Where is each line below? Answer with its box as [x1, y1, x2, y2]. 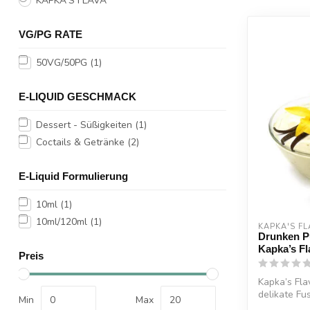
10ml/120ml [36, 215, 90, 228]
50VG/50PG [36, 56, 90, 69]
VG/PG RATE [19, 28, 82, 40]
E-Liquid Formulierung [19, 170, 128, 182]
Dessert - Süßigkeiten [36, 118, 135, 131]
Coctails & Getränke [36, 136, 127, 149]
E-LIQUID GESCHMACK [19, 91, 136, 102]
